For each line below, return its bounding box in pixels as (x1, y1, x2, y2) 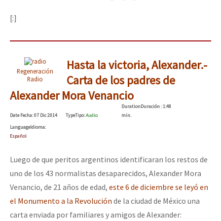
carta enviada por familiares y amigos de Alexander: (10, 209, 182, 220)
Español (10, 132, 27, 139)
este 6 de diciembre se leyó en (109, 182, 208, 192)
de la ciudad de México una (113, 195, 200, 206)
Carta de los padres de (66, 72, 175, 88)
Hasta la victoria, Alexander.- (66, 57, 207, 73)
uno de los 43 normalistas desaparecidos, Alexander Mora (10, 168, 201, 178)
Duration (121, 103, 141, 110)
